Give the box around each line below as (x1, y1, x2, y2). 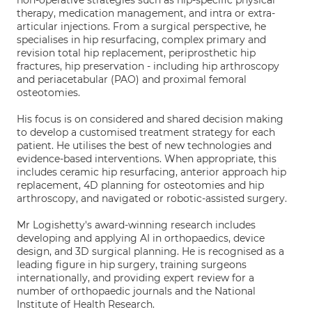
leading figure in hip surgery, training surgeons (17, 258, 247, 271)
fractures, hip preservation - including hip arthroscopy (17, 60, 279, 72)
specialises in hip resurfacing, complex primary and (17, 33, 266, 46)
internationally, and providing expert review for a (17, 272, 254, 284)
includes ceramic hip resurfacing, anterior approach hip (17, 166, 286, 178)
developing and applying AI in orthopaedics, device (17, 232, 265, 244)
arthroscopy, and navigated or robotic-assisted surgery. (17, 192, 287, 205)
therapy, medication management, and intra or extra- (17, 7, 275, 19)
